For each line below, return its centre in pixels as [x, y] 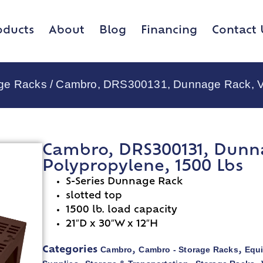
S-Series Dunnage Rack [124, 182]
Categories [70, 250]
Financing [169, 31]
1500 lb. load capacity [122, 210]
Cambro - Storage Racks [188, 250]
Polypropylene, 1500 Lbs [143, 167]
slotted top [94, 196]
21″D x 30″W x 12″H [112, 225]
